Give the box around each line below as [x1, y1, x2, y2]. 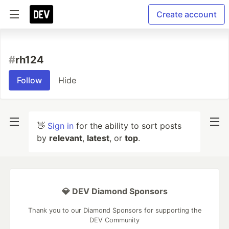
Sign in [48, 121, 74, 131]
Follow [17, 75, 42, 85]
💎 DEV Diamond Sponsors [61, 186, 168, 196]
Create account [156, 9, 217, 19]
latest [87, 133, 109, 143]
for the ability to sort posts [74, 121, 181, 131]
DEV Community [89, 216, 140, 224]
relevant [49, 133, 82, 143]
